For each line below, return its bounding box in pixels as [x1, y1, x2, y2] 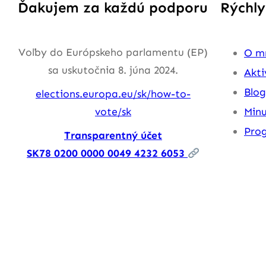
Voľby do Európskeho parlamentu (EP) [18, 46, 208, 59]
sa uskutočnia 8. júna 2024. [48, 64, 178, 77]
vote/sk [95, 105, 131, 119]
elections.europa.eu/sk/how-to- [36, 87, 191, 101]
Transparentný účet [64, 129, 162, 142]
